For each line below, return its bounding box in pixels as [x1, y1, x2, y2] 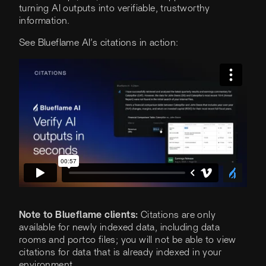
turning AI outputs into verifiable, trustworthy [19, 4, 210, 14]
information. [19, 16, 70, 26]
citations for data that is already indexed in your [19, 248, 221, 258]
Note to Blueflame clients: [19, 210, 138, 220]
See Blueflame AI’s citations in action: [19, 38, 179, 48]
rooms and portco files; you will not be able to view [19, 235, 236, 245]
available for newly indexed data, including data [19, 223, 220, 233]
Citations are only [138, 210, 216, 220]
